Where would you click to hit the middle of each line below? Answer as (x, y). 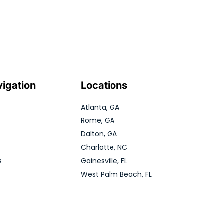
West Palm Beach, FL (116, 174)
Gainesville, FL (104, 161)
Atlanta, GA (100, 107)
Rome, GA (97, 120)
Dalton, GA (99, 134)
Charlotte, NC (104, 147)
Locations (104, 85)
